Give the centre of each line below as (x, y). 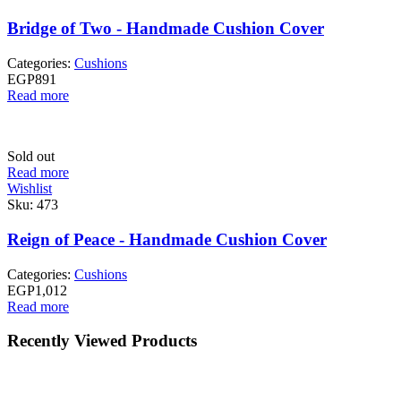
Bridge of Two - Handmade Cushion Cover (166, 29)
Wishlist (30, 189)
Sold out (31, 157)
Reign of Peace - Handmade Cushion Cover (167, 239)
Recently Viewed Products (102, 341)
